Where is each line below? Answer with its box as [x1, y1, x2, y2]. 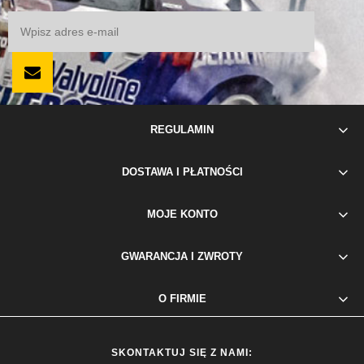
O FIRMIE [158, 292, 206, 305]
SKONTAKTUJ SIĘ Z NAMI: [111, 347, 253, 359]
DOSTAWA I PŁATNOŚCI [121, 166, 243, 179]
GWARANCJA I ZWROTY [121, 250, 243, 263]
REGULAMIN [150, 123, 214, 136]
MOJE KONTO [146, 208, 218, 221]
